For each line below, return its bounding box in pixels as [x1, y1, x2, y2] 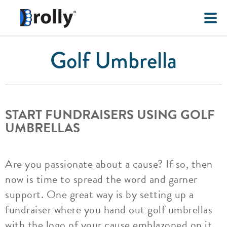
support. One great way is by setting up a [5, 186, 194, 203]
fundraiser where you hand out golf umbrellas [5, 201, 212, 218]
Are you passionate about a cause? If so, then [5, 156, 213, 172]
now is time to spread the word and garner [5, 171, 198, 187]
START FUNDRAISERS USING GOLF [5, 105, 215, 125]
